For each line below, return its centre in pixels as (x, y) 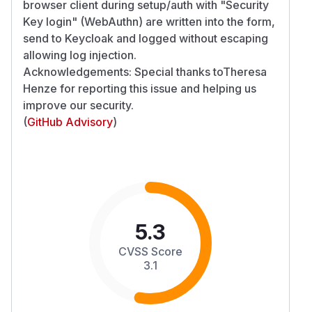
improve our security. (78, 105)
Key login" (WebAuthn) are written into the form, (149, 21)
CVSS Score (150, 251)
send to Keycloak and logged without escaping (146, 38)
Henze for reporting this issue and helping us (140, 88)
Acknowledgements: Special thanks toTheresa (145, 71)
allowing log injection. (80, 55)
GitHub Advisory (70, 122)
